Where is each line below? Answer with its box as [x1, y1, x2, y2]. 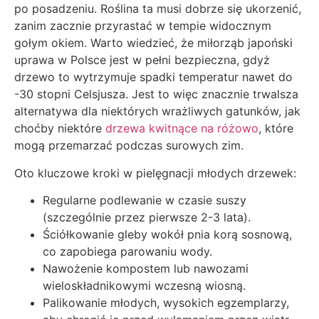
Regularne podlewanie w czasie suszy [43, 192, 246, 207]
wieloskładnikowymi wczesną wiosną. [43, 278, 246, 293]
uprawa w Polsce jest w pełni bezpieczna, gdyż [14, 53, 270, 68]
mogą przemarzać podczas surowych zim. [14, 138, 244, 153]
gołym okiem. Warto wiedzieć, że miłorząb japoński [14, 36, 293, 51]
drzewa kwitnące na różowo [105, 121, 258, 136]
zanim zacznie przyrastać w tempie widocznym [14, 19, 271, 33]
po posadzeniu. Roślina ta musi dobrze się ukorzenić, [14, 1, 301, 16]
